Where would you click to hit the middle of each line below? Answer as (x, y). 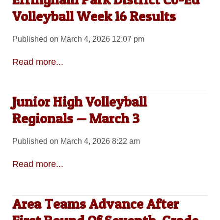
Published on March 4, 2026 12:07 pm (78, 39)
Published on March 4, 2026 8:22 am (76, 141)
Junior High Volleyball (79, 101)
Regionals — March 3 (76, 118)
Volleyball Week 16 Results (94, 16)
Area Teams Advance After (95, 204)
